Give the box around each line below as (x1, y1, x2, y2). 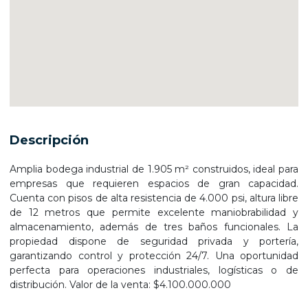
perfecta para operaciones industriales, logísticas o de (10, 264, 298, 276)
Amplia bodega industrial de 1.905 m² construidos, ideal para (10, 163, 298, 175)
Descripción (10, 133, 89, 148)
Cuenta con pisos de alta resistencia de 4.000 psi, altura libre (10, 192, 298, 204)
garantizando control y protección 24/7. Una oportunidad (10, 250, 298, 262)
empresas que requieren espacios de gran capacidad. (10, 177, 298, 190)
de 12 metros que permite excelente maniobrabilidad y (10, 206, 298, 219)
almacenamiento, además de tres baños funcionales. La (10, 221, 298, 233)
